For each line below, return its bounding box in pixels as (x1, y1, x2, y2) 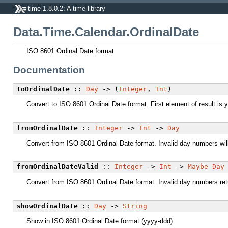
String (122, 202, 147, 210)
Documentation (13, 64, 85, 75)
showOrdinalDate (16, 202, 78, 210)
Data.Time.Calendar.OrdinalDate (13, 25, 199, 39)
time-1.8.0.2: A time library (27, 4, 105, 12)
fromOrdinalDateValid (16, 163, 98, 171)
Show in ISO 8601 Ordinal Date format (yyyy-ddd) (26, 217, 173, 225)
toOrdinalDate (16, 85, 70, 93)
